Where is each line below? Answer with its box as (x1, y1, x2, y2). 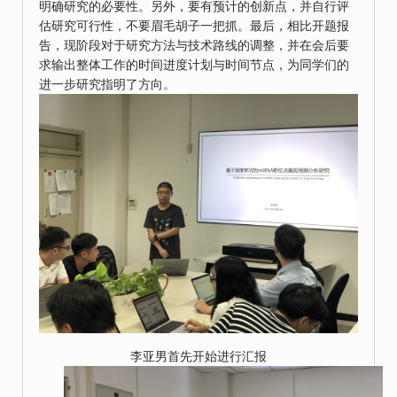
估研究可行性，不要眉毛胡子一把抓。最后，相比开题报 (39, 19, 349, 34)
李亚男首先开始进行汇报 (130, 349, 267, 364)
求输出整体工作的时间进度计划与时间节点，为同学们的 (39, 58, 349, 73)
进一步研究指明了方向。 (39, 77, 175, 92)
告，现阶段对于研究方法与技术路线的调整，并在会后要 (39, 38, 349, 53)
